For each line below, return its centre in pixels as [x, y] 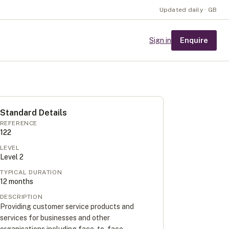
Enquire [194, 40]
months [20, 181]
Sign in [160, 40]
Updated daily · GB [188, 10]
